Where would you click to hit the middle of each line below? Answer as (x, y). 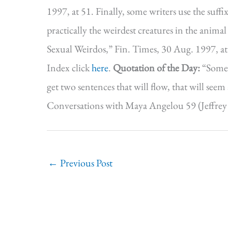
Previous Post (85, 163)
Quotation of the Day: (158, 68)
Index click (69, 68)
